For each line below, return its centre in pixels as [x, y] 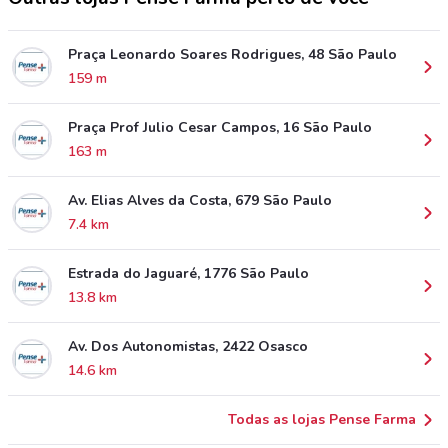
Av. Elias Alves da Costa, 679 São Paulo [200, 200]
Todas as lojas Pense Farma [322, 419]
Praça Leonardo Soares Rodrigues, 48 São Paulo [232, 54]
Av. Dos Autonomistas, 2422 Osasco [188, 346]
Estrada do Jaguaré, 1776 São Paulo [188, 273]
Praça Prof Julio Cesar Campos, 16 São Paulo [220, 127]
